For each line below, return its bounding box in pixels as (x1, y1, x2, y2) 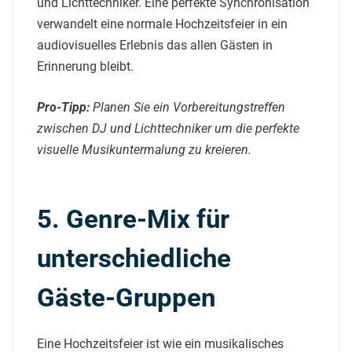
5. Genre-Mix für (37, 203, 229, 234)
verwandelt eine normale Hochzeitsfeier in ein (37, 16, 288, 32)
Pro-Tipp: (37, 100, 90, 115)
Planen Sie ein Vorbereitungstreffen (93, 100, 285, 115)
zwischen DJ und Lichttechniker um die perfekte (37, 121, 299, 137)
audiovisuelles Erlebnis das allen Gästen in (37, 38, 273, 53)
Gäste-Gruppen (37, 281, 216, 313)
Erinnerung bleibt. (37, 59, 134, 75)
